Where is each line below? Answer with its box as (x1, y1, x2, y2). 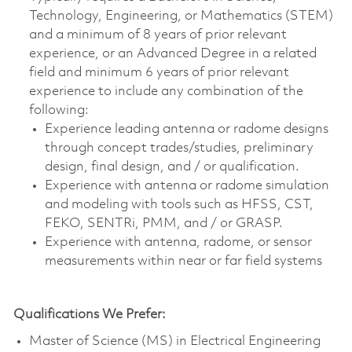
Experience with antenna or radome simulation (44, 178, 329, 192)
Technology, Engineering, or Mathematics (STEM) (28, 9, 333, 23)
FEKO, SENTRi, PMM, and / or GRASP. (44, 216, 283, 230)
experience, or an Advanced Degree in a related (28, 46, 317, 60)
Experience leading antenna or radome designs (44, 122, 328, 136)
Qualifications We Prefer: (13, 307, 166, 321)
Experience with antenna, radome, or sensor (44, 235, 312, 249)
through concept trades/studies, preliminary (44, 141, 313, 155)
